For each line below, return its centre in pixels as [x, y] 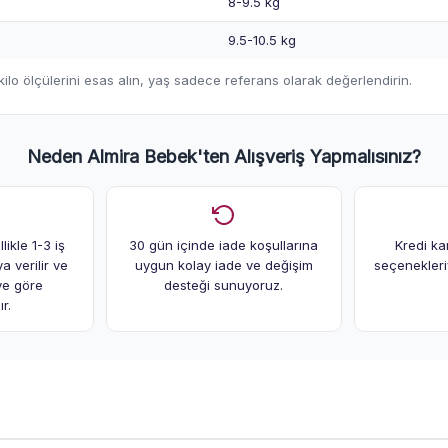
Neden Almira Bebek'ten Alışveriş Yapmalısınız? [224, 156]
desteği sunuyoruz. [224, 284]
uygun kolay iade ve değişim [223, 264]
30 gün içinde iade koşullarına [224, 244]
